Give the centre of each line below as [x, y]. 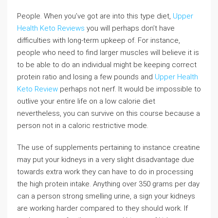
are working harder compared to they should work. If [102, 208]
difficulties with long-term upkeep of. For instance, [99, 40]
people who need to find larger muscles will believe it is [108, 53]
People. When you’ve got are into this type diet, [95, 16]
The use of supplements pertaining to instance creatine [109, 147]
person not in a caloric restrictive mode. [83, 126]
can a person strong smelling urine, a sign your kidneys [106, 196]
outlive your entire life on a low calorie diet [86, 101]
